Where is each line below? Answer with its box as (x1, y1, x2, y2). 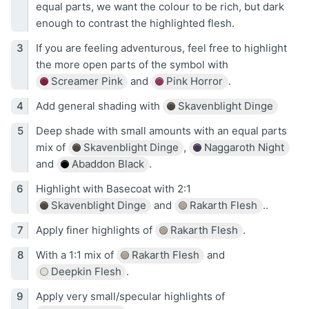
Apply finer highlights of (35, 223, 155, 237)
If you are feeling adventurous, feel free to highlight (35, 41, 287, 55)
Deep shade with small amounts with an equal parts (35, 124, 287, 138)
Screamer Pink (48, 74, 123, 88)
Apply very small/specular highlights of (35, 290, 225, 303)
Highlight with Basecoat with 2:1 (35, 182, 191, 196)
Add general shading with (35, 99, 163, 113)
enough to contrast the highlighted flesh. (35, 17, 235, 30)
